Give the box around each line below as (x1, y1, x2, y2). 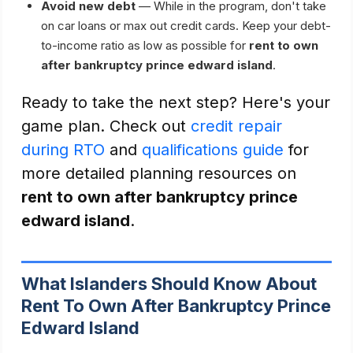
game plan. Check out (21, 117, 191, 136)
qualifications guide (142, 140, 284, 159)
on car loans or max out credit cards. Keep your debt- (41, 18, 331, 33)
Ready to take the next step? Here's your (21, 93, 330, 112)
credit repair (191, 117, 282, 136)
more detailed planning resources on (21, 164, 296, 183)
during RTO (21, 140, 105, 159)
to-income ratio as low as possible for (41, 38, 249, 53)
